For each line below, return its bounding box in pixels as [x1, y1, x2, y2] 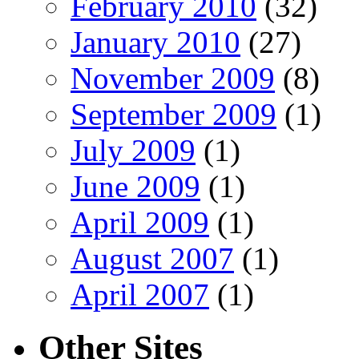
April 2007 [71, 276, 209, 312]
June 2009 [71, 168, 200, 204]
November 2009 [71, 60, 275, 95]
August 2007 [71, 240, 234, 276]
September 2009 [71, 96, 276, 131]
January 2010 [71, 24, 240, 59]
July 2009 [71, 132, 196, 167]
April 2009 [71, 204, 209, 240]
